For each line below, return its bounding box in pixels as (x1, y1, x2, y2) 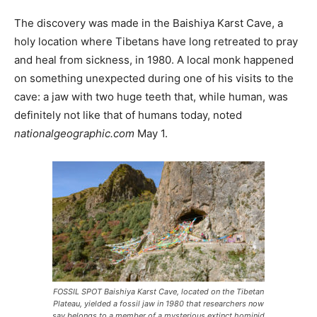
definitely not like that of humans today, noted (14, 108, 242, 122)
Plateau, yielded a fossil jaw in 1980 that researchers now (53, 299, 264, 309)
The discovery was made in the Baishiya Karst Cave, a (14, 16, 283, 30)
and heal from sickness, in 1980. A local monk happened (14, 53, 294, 67)
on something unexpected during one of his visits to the (14, 71, 294, 86)
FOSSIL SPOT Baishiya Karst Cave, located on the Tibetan (53, 287, 264, 297)
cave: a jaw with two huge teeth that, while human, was (14, 90, 288, 104)
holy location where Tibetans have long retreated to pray (14, 35, 298, 49)
